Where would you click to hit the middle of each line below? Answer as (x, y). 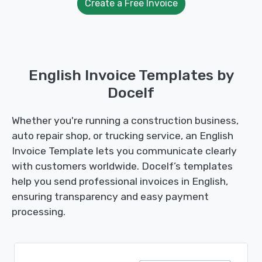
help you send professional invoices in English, (120, 181)
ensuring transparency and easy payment (110, 196)
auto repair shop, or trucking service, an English (123, 136)
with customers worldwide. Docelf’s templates (122, 166)
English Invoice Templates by (131, 75)
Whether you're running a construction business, (125, 120)
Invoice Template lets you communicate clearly (124, 151)
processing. (39, 212)
